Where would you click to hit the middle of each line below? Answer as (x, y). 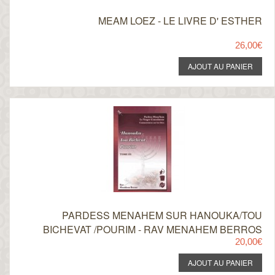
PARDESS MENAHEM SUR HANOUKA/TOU (162, 215)
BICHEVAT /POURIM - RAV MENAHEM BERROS (152, 229)
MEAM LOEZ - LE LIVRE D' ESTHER (180, 21)
